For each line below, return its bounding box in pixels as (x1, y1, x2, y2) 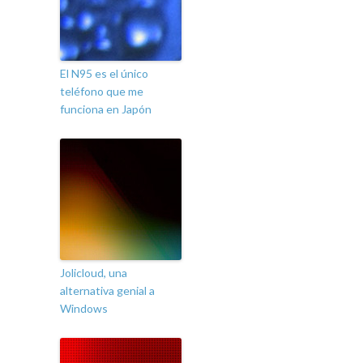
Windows (60, 301, 108, 316)
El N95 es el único (60, 66, 148, 81)
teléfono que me (60, 84, 143, 99)
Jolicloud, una (60, 266, 127, 280)
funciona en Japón (60, 102, 152, 117)
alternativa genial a (60, 284, 155, 298)
